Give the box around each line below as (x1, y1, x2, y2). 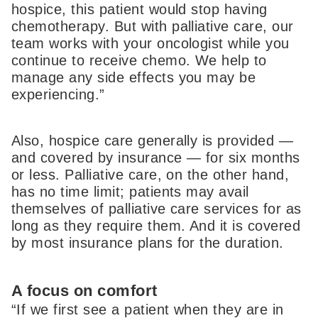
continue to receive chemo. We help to (11, 52, 267, 68)
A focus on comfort (11, 282, 158, 300)
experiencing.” (11, 86, 105, 102)
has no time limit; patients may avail (11, 184, 249, 200)
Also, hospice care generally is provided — (11, 133, 294, 149)
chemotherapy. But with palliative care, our (11, 18, 294, 34)
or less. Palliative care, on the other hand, (11, 167, 290, 183)
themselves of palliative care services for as (11, 201, 302, 217)
